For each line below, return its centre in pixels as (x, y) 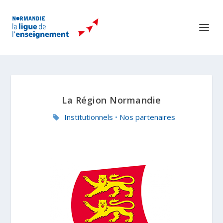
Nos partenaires (147, 117)
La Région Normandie (111, 100)
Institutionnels (89, 117)
